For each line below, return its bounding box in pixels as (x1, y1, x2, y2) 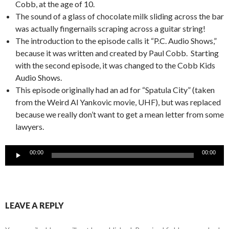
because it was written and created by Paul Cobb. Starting (15, 48, 219, 58)
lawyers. (15, 121, 44, 131)
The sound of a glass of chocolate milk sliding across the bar (15, 11, 224, 21)
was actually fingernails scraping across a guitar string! (15, 23, 205, 33)
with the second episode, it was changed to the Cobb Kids (15, 60, 215, 70)
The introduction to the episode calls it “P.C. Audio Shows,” (15, 35, 217, 45)
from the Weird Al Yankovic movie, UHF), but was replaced (15, 97, 221, 107)
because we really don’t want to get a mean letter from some (15, 109, 224, 119)
